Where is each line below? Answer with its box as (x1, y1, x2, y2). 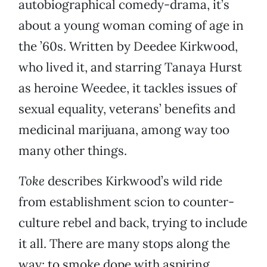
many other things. (18, 142, 127, 159)
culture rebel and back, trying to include (18, 215, 247, 231)
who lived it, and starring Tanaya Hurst (18, 59, 242, 76)
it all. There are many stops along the (18, 235, 230, 252)
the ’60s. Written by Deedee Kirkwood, (18, 38, 238, 55)
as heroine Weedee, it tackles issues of (18, 80, 237, 97)
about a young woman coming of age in (18, 17, 244, 34)
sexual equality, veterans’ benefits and (18, 101, 235, 117)
